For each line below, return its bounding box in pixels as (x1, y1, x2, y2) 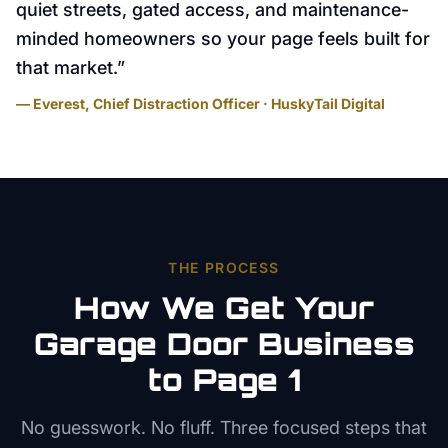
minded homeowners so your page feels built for (16, 28, 430, 49)
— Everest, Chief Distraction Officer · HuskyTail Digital (16, 95, 385, 112)
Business (247, 325, 415, 362)
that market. (16, 57, 117, 78)
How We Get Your (74, 289, 374, 326)
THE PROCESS (168, 259, 280, 276)
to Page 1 (148, 361, 300, 398)
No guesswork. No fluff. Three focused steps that (21, 417, 427, 438)
